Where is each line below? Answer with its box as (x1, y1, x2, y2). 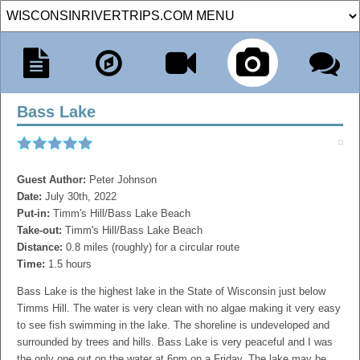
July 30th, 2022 (45, 190, 117, 202)
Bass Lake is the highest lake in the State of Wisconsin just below (17, 285, 325, 297)
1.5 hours (48, 258, 92, 270)
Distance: (17, 241, 66, 253)
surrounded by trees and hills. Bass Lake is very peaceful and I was (17, 336, 333, 348)
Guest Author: (17, 174, 89, 186)
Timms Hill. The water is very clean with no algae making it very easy (17, 302, 341, 314)
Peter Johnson (89, 174, 157, 186)
